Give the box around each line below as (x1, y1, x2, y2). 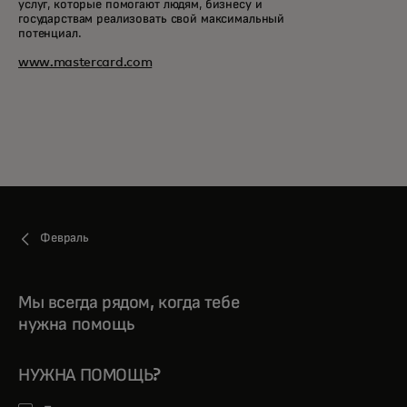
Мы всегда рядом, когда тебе (18, 293, 240, 312)
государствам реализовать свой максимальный (18, 13, 285, 25)
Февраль (40, 232, 90, 244)
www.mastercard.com (18, 56, 153, 69)
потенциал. (18, 27, 82, 40)
